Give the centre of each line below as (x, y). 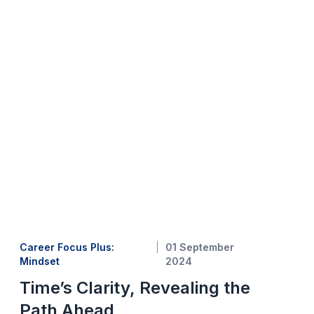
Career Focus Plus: (67, 247)
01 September (200, 247)
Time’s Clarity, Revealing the (135, 288)
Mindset (39, 261)
